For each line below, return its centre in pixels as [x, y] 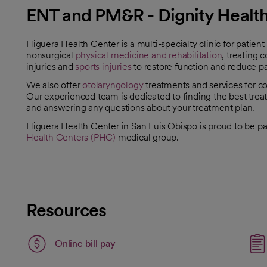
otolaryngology [113, 85]
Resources [66, 209]
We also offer [55, 85]
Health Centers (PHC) [71, 137]
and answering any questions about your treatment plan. [141, 107]
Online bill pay [85, 244]
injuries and [51, 66]
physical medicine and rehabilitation [149, 55]
